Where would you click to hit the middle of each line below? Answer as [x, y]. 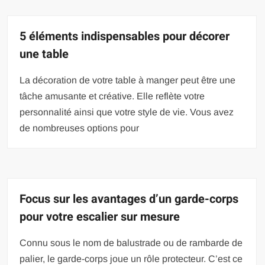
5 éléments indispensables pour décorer [125, 37]
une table [44, 54]
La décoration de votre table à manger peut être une [128, 80]
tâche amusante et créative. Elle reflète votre [112, 96]
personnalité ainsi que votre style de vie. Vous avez [127, 112]
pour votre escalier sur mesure [100, 217]
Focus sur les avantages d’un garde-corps [129, 199]
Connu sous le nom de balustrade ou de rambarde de [131, 243]
